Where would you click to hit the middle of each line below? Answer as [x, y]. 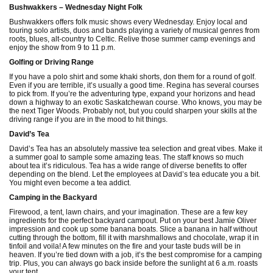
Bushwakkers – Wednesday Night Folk [76, 8]
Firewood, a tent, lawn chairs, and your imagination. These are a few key [128, 212]
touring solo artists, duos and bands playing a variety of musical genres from [134, 31]
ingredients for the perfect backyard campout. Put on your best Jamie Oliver [133, 221]
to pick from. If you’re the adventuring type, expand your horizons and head [132, 94]
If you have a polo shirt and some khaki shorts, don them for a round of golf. [133, 77]
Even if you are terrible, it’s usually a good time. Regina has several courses [134, 86]
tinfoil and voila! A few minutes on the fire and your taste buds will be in [125, 246]
